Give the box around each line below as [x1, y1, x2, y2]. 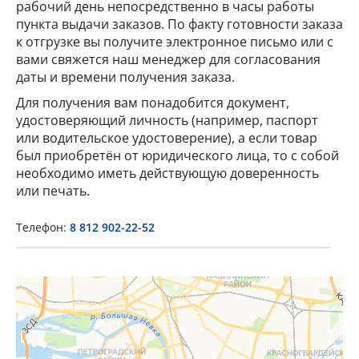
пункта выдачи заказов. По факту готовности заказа [16, 15, 343, 34]
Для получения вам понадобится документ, [16, 94, 289, 112]
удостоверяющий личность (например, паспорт [16, 111, 318, 130]
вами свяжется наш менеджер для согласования [16, 50, 321, 69]
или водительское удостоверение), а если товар [16, 129, 317, 147]
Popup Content [133, 233, 226, 250]
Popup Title [90, 176, 269, 216]
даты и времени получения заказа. [16, 68, 235, 87]
